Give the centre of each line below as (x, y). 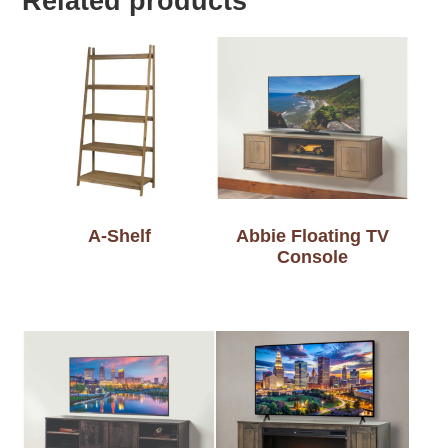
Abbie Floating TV (313, 235)
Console (313, 256)
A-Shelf (119, 235)
